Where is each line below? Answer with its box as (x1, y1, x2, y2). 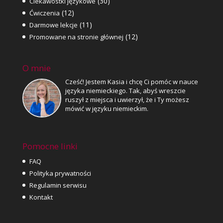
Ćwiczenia (29, 8, 60, 18)
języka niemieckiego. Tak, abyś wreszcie (65, 86, 186, 95)
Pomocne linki (22, 140, 78, 152)
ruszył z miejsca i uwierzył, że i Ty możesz (65, 95, 189, 104)
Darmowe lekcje (29, 20, 78, 30)
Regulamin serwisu (29, 180, 87, 190)
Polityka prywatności (29, 168, 91, 178)
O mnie (22, 62, 51, 74)
